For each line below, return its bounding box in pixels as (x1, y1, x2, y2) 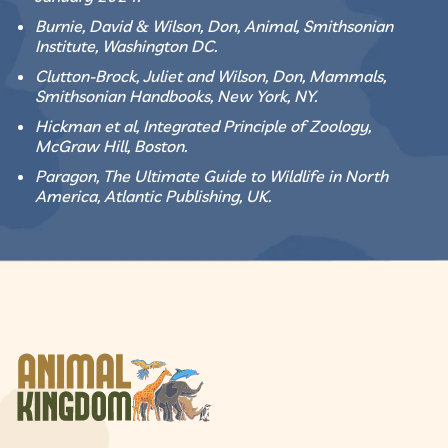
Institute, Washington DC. (35, 35, 217, 56)
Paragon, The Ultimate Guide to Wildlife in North (35, 165, 388, 186)
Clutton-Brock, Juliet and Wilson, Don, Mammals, (35, 65, 386, 86)
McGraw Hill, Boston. (35, 135, 187, 156)
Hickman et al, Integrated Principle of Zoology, (35, 115, 371, 136)
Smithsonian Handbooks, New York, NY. (35, 85, 317, 106)
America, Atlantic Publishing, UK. (35, 185, 271, 206)
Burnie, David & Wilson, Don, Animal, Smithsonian (35, 15, 393, 36)
